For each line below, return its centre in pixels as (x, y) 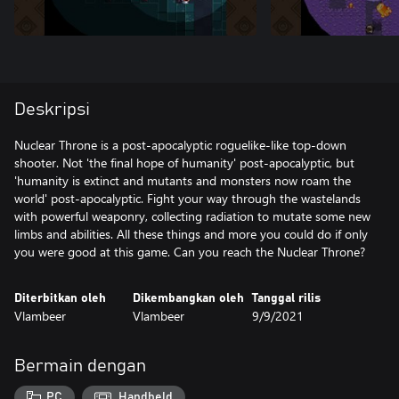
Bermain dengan (80, 366)
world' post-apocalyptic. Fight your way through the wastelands (187, 198)
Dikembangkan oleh (189, 298)
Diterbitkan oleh (60, 298)
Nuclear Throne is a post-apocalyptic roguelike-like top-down (180, 145)
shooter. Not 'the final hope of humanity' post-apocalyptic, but (184, 163)
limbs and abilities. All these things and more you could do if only (191, 234)
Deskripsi (52, 110)
